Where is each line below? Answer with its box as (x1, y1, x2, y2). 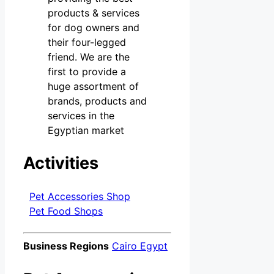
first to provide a (48, 65, 126, 78)
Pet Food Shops (29, 205, 103, 218)
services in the (48, 109, 114, 122)
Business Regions (23, 240, 109, 253)
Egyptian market (48, 124, 124, 136)
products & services (48, 6, 139, 19)
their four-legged (48, 35, 126, 48)
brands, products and (48, 94, 147, 107)
